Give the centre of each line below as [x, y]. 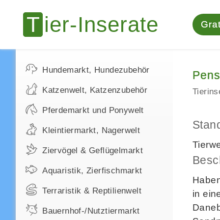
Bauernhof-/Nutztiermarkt [91, 211]
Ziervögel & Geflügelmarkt [93, 151]
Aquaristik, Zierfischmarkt [92, 171]
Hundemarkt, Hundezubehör [96, 70]
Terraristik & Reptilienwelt [92, 191]
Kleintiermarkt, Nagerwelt [91, 130]
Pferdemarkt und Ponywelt [93, 110]
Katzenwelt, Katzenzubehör [95, 90]
